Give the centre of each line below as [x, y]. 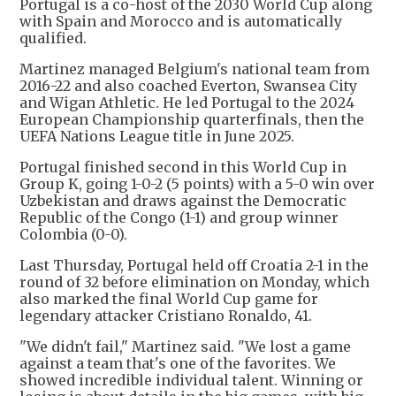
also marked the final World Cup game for [169, 299]
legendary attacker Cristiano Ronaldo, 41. [166, 316]
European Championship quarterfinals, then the [192, 120]
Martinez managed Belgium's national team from [194, 69]
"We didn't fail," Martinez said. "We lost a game [185, 347]
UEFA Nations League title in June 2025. [157, 137]
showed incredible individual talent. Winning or [191, 381]
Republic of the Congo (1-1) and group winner [179, 218]
